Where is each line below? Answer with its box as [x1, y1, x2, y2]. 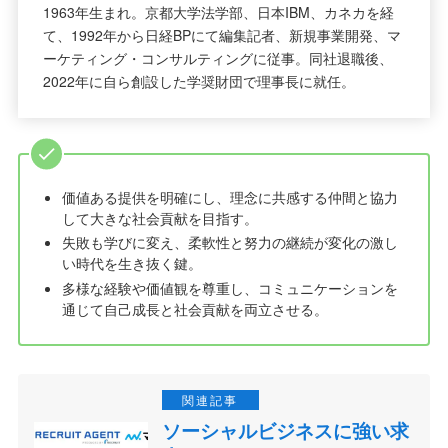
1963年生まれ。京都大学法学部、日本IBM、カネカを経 [42, 2, 394, 23]
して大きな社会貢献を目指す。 [61, 207, 258, 228]
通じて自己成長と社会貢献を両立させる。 [61, 298, 328, 319]
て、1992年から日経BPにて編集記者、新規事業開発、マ [42, 25, 401, 46]
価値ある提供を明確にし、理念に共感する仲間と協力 [61, 186, 398, 207]
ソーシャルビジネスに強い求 [161, 417, 409, 445]
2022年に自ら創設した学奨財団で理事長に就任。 [42, 71, 355, 92]
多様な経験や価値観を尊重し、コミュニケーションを [61, 277, 398, 298]
